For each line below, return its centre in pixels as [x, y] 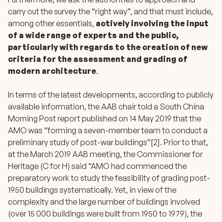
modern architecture [52, 71]
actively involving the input [152, 23]
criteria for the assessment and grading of [98, 59]
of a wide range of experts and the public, [93, 35]
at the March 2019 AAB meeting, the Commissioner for [105, 154]
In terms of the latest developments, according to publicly [111, 95]
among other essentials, [52, 23]
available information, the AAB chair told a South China [106, 107]
